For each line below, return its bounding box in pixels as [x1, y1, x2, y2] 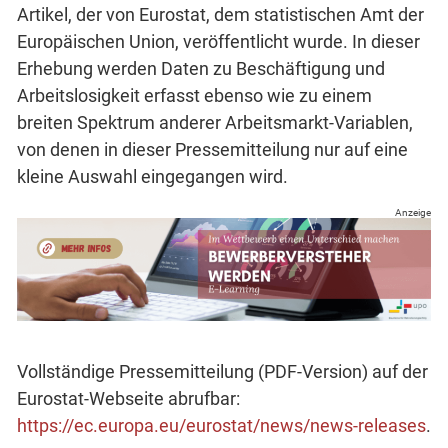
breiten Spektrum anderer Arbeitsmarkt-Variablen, [17, 111, 413, 133]
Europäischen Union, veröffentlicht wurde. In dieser [17, 30, 420, 52]
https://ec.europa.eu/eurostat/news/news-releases [17, 415, 426, 437]
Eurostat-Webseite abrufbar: [17, 388, 240, 410]
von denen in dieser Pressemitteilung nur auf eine [17, 138, 408, 160]
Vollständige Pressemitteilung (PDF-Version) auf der [17, 361, 428, 383]
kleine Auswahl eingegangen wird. [17, 165, 288, 187]
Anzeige [395, 206, 431, 218]
